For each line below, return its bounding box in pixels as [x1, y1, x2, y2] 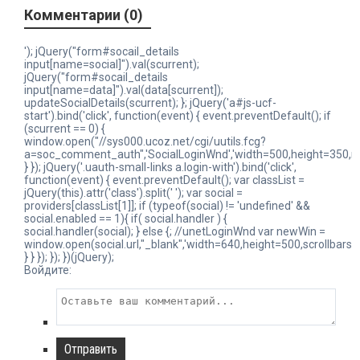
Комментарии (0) [24, 6, 143, 23]
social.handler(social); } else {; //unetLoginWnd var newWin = [24, 224, 325, 238]
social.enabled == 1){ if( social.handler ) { [24, 211, 227, 225]
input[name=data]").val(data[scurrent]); [24, 83, 223, 96]
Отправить [64, 342, 117, 358]
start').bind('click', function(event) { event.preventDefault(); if [24, 108, 331, 122]
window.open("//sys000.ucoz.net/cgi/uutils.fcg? [24, 134, 266, 148]
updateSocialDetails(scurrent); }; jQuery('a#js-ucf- [24, 96, 276, 109]
